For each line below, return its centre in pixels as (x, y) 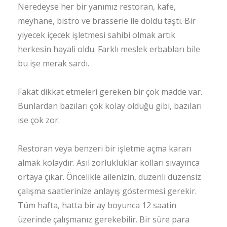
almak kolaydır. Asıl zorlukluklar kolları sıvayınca (109, 163)
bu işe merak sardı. (53, 63)
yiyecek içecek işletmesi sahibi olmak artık (97, 35)
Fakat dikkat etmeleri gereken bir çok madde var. (110, 92)
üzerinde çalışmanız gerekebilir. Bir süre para (104, 219)
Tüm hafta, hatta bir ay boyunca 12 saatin (97, 205)
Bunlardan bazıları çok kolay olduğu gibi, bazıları (110, 106)
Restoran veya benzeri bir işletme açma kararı (105, 148)
